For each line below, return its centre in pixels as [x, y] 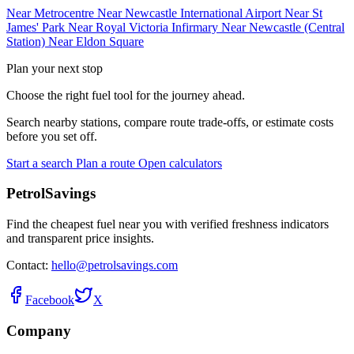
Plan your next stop [55, 68]
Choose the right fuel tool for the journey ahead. [126, 95]
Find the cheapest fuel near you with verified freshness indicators [168, 224]
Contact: [29, 265]
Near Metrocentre [50, 13]
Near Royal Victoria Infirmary [141, 27]
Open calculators [180, 163]
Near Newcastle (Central [281, 27]
